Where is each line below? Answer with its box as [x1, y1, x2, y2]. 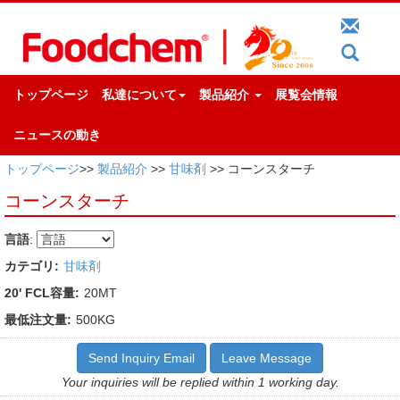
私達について [102, 87, 177, 102]
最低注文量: [4, 312, 71, 327]
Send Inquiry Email [88, 350, 195, 365]
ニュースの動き [13, 127, 101, 142]
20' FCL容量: [4, 285, 79, 300]
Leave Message [221, 350, 312, 365]
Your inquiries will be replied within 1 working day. [61, 374, 339, 389]
